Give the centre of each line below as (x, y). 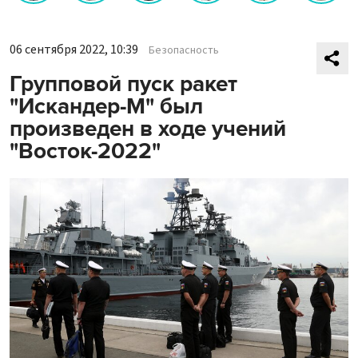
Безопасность (184, 50)
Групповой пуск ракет (123, 84)
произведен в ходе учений (148, 129)
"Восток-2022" (85, 151)
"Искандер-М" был (106, 106)
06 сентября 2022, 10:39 (74, 50)
